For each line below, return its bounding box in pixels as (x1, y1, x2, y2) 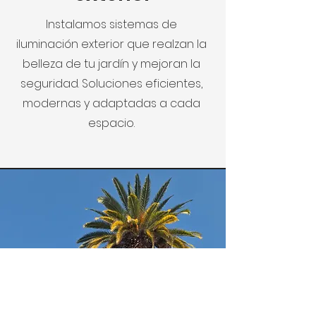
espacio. (87, 114, 135, 131)
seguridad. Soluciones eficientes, (20, 75, 202, 92)
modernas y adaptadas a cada (22, 95, 200, 111)
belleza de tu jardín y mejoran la (22, 55, 200, 72)
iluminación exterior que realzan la (16, 35, 207, 52)
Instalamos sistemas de (45, 16, 177, 32)
